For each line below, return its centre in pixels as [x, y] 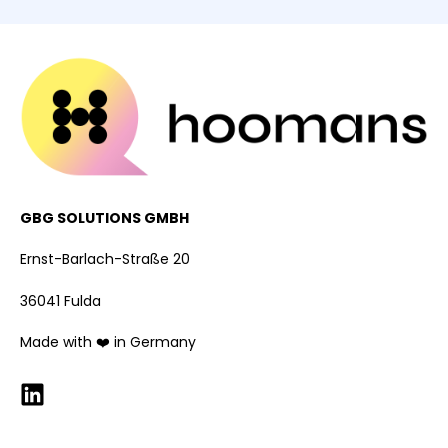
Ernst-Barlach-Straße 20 [105, 259]
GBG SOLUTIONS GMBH [104, 217]
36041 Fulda [60, 300]
